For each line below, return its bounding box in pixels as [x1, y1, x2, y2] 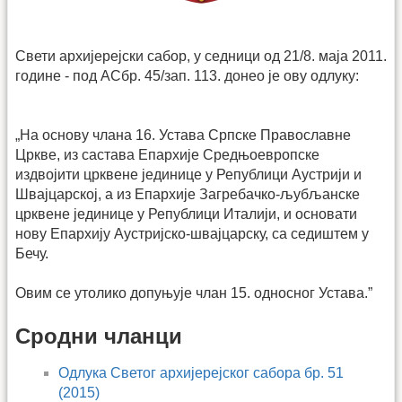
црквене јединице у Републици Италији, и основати [15, 205, 357, 222]
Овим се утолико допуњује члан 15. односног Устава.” [15, 285, 372, 301]
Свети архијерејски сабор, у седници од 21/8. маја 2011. [15, 48, 387, 64]
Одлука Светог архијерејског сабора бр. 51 [58, 364, 344, 380]
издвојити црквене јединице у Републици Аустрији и [15, 166, 362, 182]
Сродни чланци [15, 323, 182, 348]
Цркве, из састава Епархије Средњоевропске [15, 146, 319, 162]
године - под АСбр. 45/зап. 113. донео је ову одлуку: [15, 67, 359, 83]
